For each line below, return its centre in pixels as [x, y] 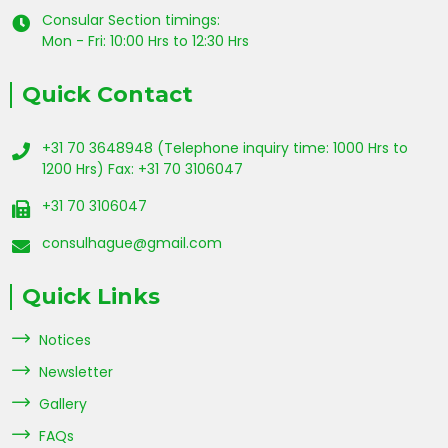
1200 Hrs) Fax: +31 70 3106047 [142, 169]
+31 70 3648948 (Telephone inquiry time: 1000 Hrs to [225, 148]
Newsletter [76, 372]
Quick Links [91, 297]
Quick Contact [107, 95]
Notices [65, 340]
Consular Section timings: [131, 20]
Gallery [63, 404]
